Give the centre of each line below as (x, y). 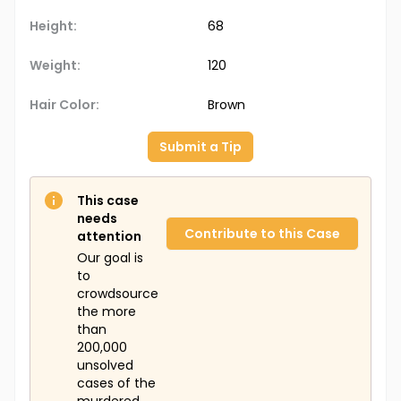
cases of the (116, 384)
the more (107, 312)
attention (109, 237)
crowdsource (118, 294)
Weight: (55, 66)
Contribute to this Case (262, 234)
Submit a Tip (200, 147)
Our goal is (110, 258)
